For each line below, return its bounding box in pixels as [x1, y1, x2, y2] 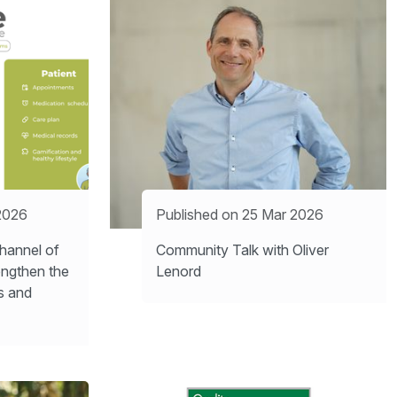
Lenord [156, 262, 201, 280]
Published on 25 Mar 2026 [156, 206, 323, 223]
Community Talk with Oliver [156, 241, 329, 259]
